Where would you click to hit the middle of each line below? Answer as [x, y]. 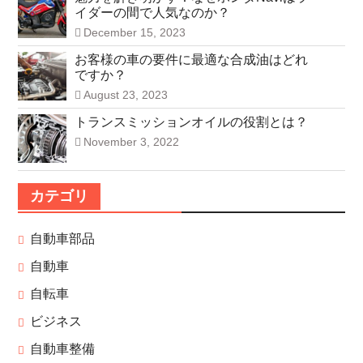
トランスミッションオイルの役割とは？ [191, 122]
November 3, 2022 [131, 142]
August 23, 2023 [125, 95]
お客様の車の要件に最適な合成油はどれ [191, 60]
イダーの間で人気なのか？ [152, 13]
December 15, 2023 [134, 33]
